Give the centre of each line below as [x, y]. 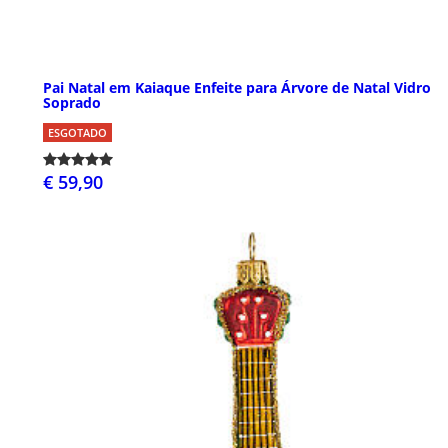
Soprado [72, 103]
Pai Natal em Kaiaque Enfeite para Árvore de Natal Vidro [237, 88]
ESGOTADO [77, 133]
